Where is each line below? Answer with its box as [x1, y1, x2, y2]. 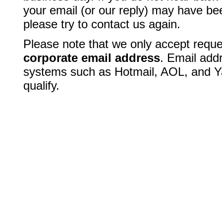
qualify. [23, 79, 59, 92]
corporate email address [23, 51, 160, 64]
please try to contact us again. [23, 17, 180, 31]
